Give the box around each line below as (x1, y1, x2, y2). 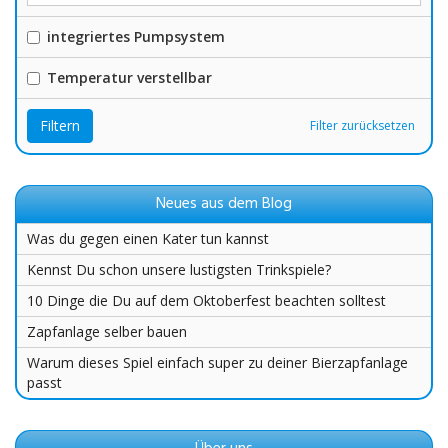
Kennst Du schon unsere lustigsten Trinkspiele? (27, 260, 331, 279)
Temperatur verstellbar (47, 68, 212, 87)
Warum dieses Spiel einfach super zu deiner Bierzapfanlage (27, 353, 408, 372)
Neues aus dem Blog (156, 191, 292, 217)
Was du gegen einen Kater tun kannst (27, 229, 269, 248)
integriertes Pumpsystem (47, 27, 225, 46)
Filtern (40, 116, 80, 135)
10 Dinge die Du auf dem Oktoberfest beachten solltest (27, 291, 386, 310)
